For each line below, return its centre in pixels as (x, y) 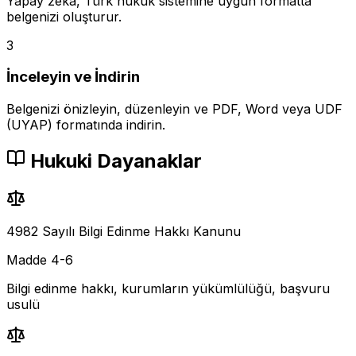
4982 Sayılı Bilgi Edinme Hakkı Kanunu (124, 231)
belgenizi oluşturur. (64, 16)
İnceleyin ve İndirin (73, 77)
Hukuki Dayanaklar (114, 161)
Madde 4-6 (40, 259)
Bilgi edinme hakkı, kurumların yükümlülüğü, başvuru (168, 288)
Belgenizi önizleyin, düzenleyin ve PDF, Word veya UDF (174, 108)
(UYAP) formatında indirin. (86, 124)
